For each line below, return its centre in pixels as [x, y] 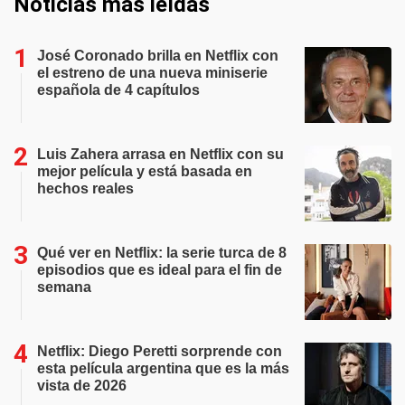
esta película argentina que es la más [163, 368]
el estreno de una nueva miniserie [152, 72]
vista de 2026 [82, 385]
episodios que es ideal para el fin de [160, 269]
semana [64, 287]
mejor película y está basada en [145, 171]
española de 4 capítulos [118, 89]
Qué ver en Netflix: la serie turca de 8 [162, 252]
